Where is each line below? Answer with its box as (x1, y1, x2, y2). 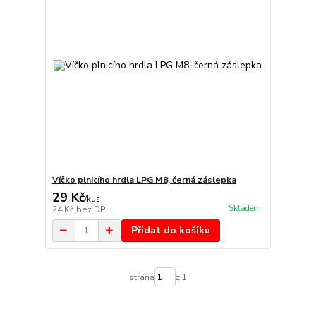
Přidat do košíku (130, 224, 210, 238)
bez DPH (75, 204, 112, 216)
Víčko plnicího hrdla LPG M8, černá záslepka (51, 174, 236, 186)
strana (128, 271, 154, 283)
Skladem (228, 202, 261, 214)
